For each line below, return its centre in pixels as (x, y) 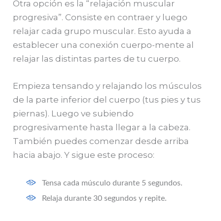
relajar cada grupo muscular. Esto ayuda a (102, 31)
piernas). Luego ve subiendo (74, 113)
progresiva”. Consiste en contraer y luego (100, 17)
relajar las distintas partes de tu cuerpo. (97, 58)
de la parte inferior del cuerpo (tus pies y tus (107, 99)
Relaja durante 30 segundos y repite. (105, 199)
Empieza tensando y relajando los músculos (108, 86)
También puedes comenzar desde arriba (101, 141)
